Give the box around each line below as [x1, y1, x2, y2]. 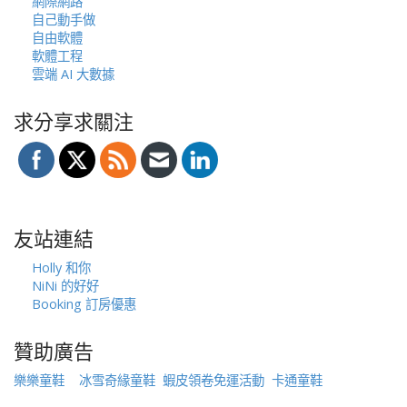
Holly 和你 [32, 259, 91, 277]
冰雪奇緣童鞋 [79, 372, 155, 390]
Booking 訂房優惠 [32, 295, 136, 313]
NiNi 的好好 [32, 277, 99, 295]
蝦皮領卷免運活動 [163, 372, 264, 390]
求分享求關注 [14, 110, 134, 134]
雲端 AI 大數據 [32, 65, 114, 84]
